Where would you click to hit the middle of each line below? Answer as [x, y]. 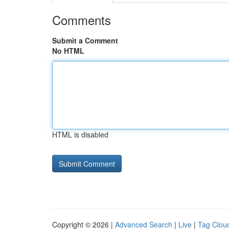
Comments [82, 20]
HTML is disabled [80, 134]
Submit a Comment [85, 40]
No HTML [68, 51]
